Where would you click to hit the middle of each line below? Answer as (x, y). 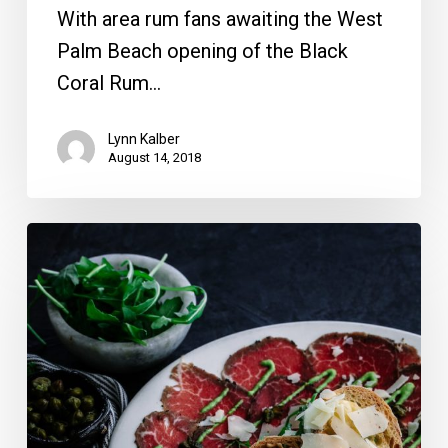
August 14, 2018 (154, 157)
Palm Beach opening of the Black (202, 50)
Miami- (56, 366)
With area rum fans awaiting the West (219, 18)
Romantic (68, 270)
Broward (63, 302)
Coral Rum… (108, 82)
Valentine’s (72, 430)
